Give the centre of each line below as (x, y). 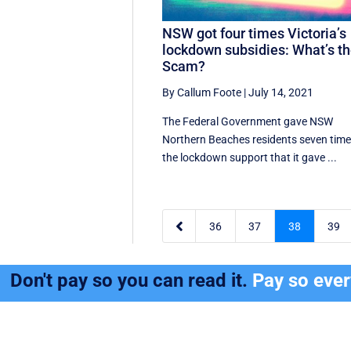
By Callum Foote (202, 93)
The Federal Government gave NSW (248, 122)
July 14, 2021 (281, 93)
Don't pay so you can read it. (132, 281)
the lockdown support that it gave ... (250, 158)
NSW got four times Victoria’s (255, 34)
